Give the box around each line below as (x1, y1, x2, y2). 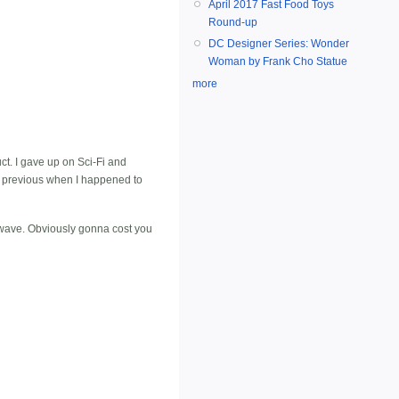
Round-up (208, 16, 257, 29)
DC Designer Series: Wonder (208, 37, 349, 51)
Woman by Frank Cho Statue (208, 55, 347, 69)
